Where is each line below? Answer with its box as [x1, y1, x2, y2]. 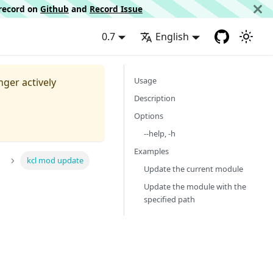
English [155, 30, 190, 43]
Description [134, 93, 175, 104]
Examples [134, 146, 169, 157]
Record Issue [90, 2, 143, 15]
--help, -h [144, 128, 175, 139]
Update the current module [144, 163, 243, 174]
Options [134, 110, 163, 121]
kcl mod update [26, 155, 83, 166]
